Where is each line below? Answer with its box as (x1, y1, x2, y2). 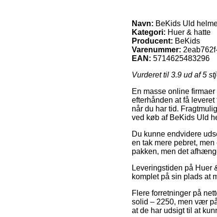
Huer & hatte (166, 28, 211, 36)
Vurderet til (132, 70, 171, 79)
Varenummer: (132, 45, 181, 54)
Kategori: (132, 28, 166, 36)
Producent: (132, 36, 173, 45)
